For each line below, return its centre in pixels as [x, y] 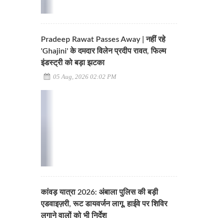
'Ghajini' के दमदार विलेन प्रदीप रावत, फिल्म [103, 51]
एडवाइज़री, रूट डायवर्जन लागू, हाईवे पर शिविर [104, 204]
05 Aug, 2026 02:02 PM [84, 76]
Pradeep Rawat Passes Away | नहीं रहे [103, 39]
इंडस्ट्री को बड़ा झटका [73, 63]
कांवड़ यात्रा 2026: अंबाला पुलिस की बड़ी [100, 192]
